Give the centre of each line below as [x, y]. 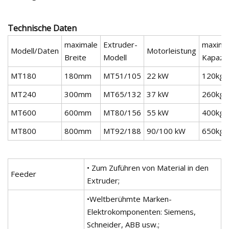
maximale [81, 44]
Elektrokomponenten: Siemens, [141, 211]
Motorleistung [171, 50]
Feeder [24, 174]
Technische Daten [42, 28]
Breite [75, 57]
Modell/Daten [35, 50]
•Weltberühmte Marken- [129, 199]
